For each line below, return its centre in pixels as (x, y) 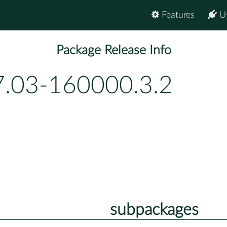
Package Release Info (113, 51)
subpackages (154, 210)
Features (177, 15)
